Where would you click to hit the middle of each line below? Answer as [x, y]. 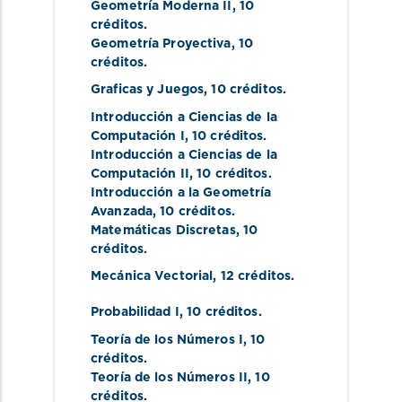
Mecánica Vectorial [152, 277]
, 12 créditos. [254, 277]
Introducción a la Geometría [181, 192]
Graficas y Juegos [148, 90]
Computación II [140, 174]
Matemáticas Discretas [163, 230]
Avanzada [122, 211]
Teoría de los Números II [170, 377]
